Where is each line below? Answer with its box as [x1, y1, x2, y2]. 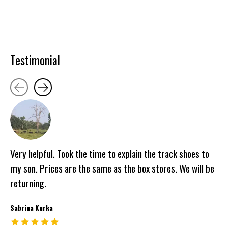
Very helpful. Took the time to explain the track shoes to [10, 146, 209, 161]
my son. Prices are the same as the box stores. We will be [10, 161, 214, 176]
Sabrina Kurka [10, 203, 53, 213]
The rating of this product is [10, 217, 78, 225]
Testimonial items [10, 75, 67, 88]
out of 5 [81, 217, 101, 225]
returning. [10, 176, 46, 191]
